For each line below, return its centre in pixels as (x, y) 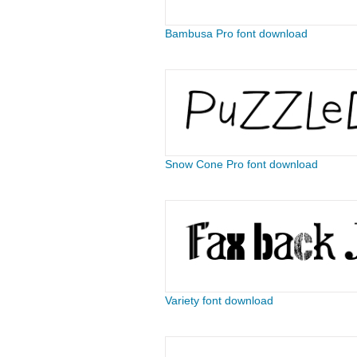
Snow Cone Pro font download (241, 164)
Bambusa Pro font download (236, 33)
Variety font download (219, 300)
